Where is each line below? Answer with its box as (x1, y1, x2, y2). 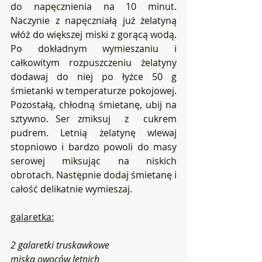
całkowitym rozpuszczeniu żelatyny (11, 56, 177, 70)
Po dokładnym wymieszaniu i (11, 42, 177, 56)
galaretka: (11, 211, 54, 224)
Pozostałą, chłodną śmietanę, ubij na (11, 98, 177, 112)
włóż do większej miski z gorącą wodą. (11, 28, 177, 42)
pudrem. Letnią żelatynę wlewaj (11, 126, 177, 140)
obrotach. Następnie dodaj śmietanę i (11, 168, 177, 182)
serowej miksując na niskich (11, 154, 177, 168)
